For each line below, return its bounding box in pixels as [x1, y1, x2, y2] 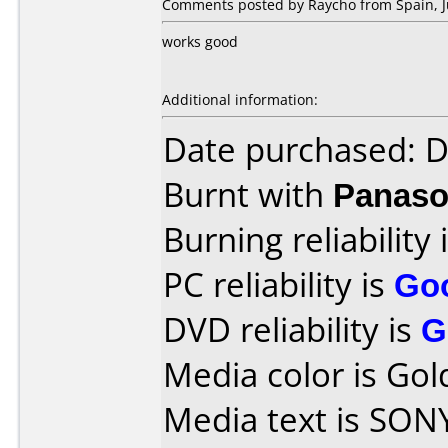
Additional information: [162, 90, 318, 109]
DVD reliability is [163, 307, 421, 352]
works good [162, 32, 238, 51]
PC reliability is [163, 262, 394, 307]
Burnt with [163, 172, 333, 217]
